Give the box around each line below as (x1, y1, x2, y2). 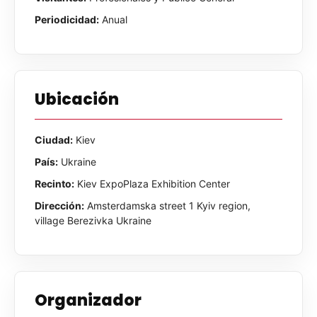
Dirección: (35, 199, 84, 212)
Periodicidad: (35, 13, 99, 25)
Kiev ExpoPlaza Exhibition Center (74, 177, 230, 190)
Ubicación (35, 88, 119, 110)
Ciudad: (35, 133, 73, 146)
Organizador (35, 289, 142, 311)
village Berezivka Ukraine (35, 214, 151, 226)
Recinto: (35, 177, 74, 190)
